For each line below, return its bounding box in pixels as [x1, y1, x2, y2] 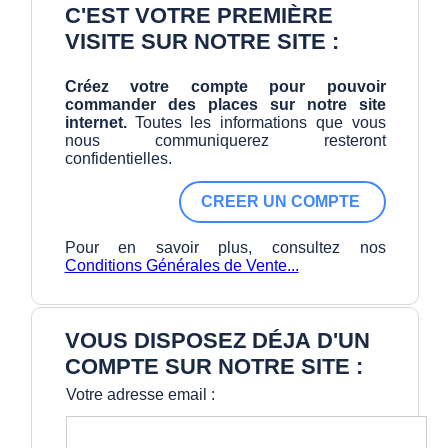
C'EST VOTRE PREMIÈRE [64, 3, 333, 28]
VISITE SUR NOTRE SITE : [64, 29, 339, 54]
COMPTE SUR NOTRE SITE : [64, 353, 363, 379]
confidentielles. [64, 149, 172, 167]
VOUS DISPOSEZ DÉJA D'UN [64, 327, 370, 353]
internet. [64, 113, 135, 131]
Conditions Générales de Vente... [64, 256, 299, 274]
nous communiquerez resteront [64, 131, 386, 149]
